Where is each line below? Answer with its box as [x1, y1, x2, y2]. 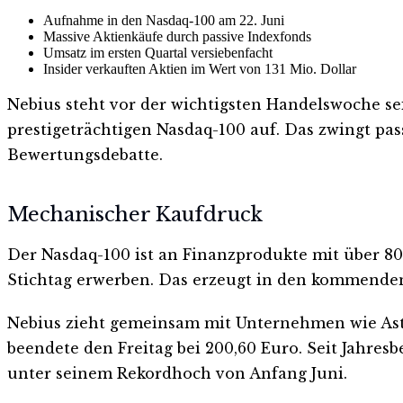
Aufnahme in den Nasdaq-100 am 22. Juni [43, 12, 284, 28]
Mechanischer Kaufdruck [7, 202, 263, 228]
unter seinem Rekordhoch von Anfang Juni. [7, 364, 347, 383]
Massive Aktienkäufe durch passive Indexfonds [43, 28, 311, 44]
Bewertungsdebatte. [7, 145, 163, 164]
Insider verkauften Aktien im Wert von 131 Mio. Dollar [43, 60, 356, 76]
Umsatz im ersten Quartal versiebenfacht [43, 44, 273, 60]
